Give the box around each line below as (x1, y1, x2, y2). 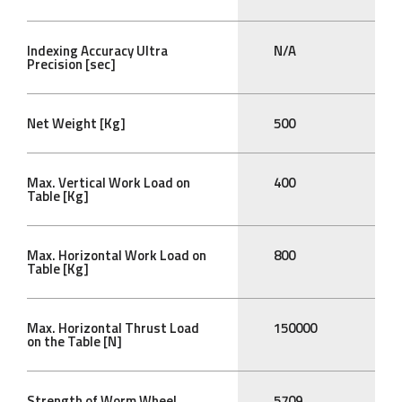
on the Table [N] (27, 331, 122, 353)
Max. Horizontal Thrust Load (27, 318, 199, 339)
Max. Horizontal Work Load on (27, 245, 206, 267)
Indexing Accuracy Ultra (27, 40, 168, 62)
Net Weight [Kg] (27, 113, 126, 135)
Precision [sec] (27, 54, 116, 75)
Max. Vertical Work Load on (27, 172, 190, 194)
